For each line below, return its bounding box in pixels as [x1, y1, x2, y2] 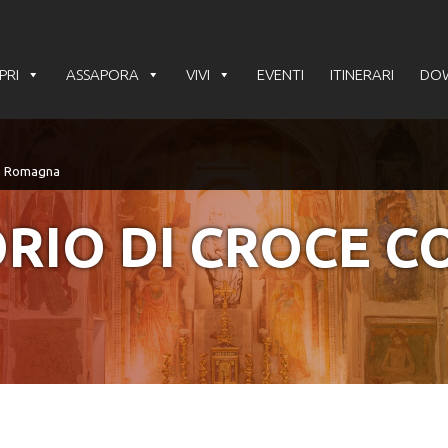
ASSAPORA [66, 66, 139, 83]
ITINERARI [330, 66, 394, 83]
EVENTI [257, 66, 304, 83]
